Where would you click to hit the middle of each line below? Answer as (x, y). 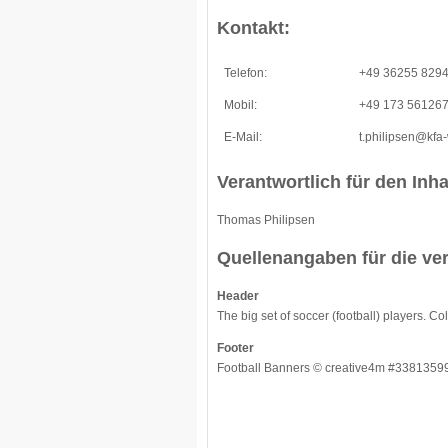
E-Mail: (243, 137)
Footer (235, 348)
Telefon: (245, 73)
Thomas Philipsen (266, 220)
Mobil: (240, 105)
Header (238, 296)
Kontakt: (253, 28)
